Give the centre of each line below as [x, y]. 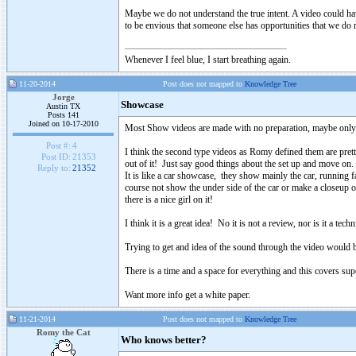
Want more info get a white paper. [188, 295]
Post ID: [56, 157]
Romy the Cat [63, 332]
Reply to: [54, 168]
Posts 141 [63, 115]
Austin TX [63, 106]
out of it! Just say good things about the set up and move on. [239, 164]
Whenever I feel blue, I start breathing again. [208, 60]
